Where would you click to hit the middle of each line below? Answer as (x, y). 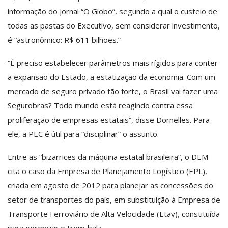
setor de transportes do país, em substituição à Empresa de (114, 199)
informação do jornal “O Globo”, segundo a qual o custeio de (112, 11)
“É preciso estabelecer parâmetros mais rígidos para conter (113, 62)
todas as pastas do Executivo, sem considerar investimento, (114, 25)
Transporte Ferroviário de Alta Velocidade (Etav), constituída (114, 213)
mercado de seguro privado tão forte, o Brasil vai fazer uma (113, 91)
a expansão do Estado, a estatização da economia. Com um (111, 77)
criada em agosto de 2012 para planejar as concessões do (110, 185)
